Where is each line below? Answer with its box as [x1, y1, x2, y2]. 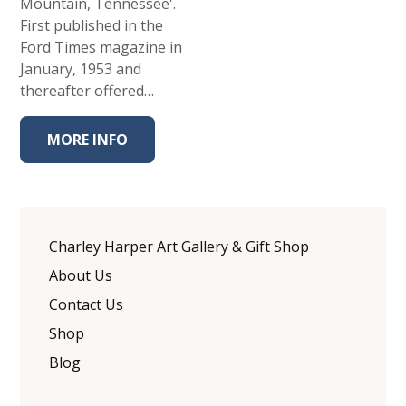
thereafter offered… [20, 81, 155, 101]
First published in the [20, 15, 164, 35]
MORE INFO [47, 130, 129, 150]
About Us [49, 265, 113, 285]
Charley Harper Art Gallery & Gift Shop [49, 236, 310, 256]
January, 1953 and [20, 59, 142, 79]
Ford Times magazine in [20, 37, 183, 57]
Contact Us [49, 294, 124, 314]
